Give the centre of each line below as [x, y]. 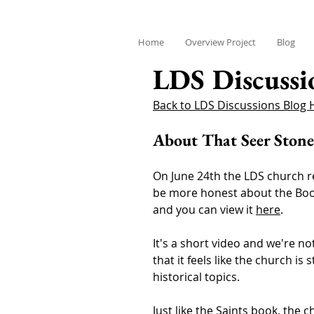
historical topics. [196, 277]
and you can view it [204, 210]
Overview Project [220, 42]
